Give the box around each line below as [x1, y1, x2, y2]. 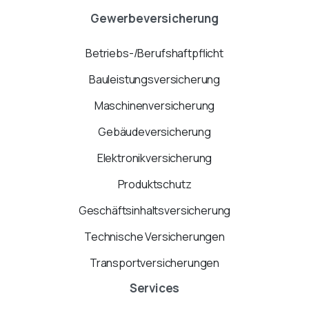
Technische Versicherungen [84, 228, 225, 244]
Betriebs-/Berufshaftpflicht [86, 45, 223, 61]
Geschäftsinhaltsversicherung [78, 202, 231, 218]
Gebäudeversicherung [98, 123, 211, 139]
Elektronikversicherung [97, 150, 212, 166]
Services [129, 279, 180, 296]
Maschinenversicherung [94, 97, 215, 113]
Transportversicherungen [89, 255, 220, 270]
